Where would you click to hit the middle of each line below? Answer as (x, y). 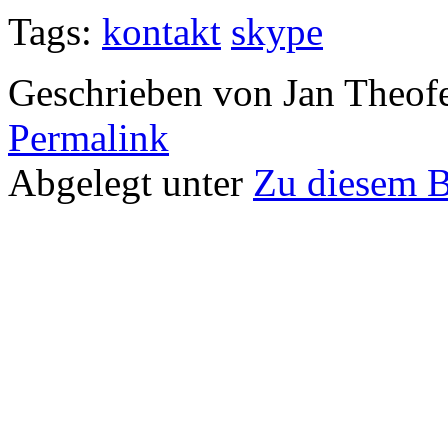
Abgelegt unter (130, 182)
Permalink (88, 137)
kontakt (161, 31)
